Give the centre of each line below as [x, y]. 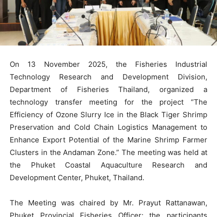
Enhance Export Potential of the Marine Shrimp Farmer [108, 139]
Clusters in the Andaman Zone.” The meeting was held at [108, 152]
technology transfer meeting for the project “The [108, 102]
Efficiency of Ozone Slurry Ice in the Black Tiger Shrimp [108, 114]
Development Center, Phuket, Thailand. [77, 177]
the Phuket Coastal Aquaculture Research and [108, 165]
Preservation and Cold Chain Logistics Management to [108, 127]
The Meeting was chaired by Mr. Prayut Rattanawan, [108, 202]
